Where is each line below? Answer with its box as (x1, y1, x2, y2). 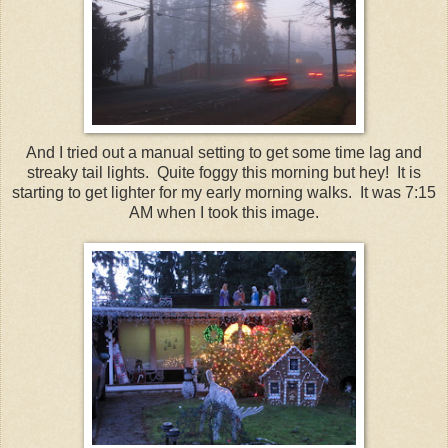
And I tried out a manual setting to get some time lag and (26, 143, 422, 161)
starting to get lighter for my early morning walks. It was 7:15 (12, 183, 436, 201)
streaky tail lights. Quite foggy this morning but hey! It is (27, 163, 421, 181)
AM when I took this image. (129, 203, 319, 221)
